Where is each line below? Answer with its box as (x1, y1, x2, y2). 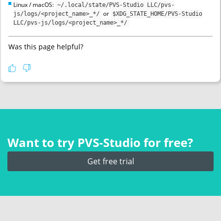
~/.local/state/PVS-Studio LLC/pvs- (57, 1, 175, 8)
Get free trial (87, 156, 134, 167)
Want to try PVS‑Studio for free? (7, 134, 193, 150)
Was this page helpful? (8, 42, 83, 51)
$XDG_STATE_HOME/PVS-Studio (112, 10, 202, 17)
